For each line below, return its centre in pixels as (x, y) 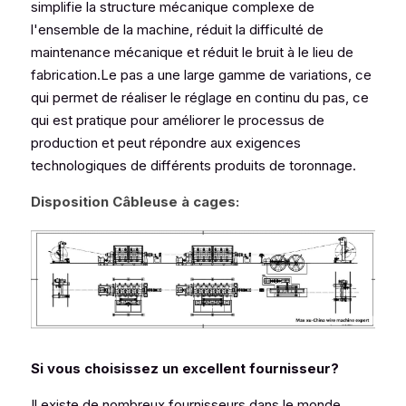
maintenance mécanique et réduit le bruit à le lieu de (192, 52)
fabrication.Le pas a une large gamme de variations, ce (201, 75)
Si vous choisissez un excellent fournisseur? (185, 368)
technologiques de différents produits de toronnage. (193, 165)
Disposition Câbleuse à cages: (135, 202)
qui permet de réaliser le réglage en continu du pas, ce (200, 97)
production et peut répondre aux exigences (166, 143)
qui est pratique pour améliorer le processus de (178, 120)
